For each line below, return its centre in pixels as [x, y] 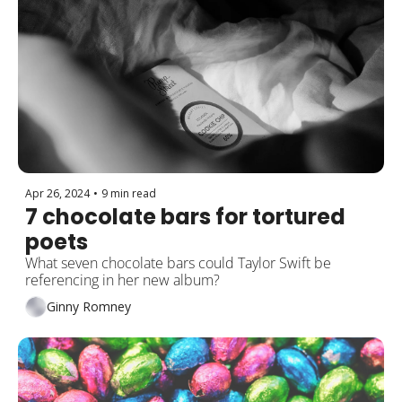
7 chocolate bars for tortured [185, 216]
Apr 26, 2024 [57, 193]
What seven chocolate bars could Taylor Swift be [178, 262]
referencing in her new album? [122, 280]
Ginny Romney [89, 307]
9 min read [129, 193]
